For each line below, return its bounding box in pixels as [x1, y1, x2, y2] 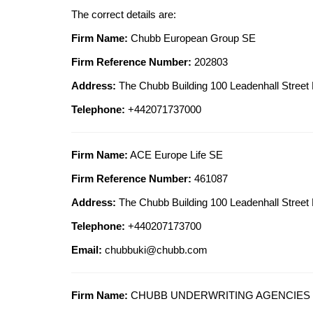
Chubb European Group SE [128, 32, 256, 45]
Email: [71, 244, 102, 256]
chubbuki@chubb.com [105, 244, 208, 256]
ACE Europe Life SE [128, 149, 223, 161]
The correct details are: [71, 8, 176, 21]
